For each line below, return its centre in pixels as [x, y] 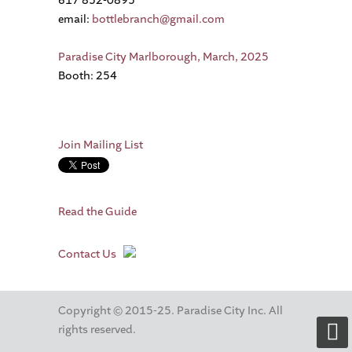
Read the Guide [97, 212]
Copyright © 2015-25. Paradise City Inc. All [170, 310]
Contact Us [87, 255]
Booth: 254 [88, 76]
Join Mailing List [101, 145]
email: [75, 19]
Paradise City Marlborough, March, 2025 [163, 57]
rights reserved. [97, 329]
